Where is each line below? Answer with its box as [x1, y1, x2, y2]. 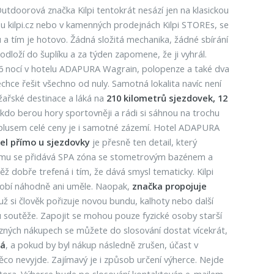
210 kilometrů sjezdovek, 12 [106, 92, 228, 104]
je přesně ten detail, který [89, 136, 197, 148]
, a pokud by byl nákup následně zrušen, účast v [5, 239, 198, 251]
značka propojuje [131, 180, 207, 192]
